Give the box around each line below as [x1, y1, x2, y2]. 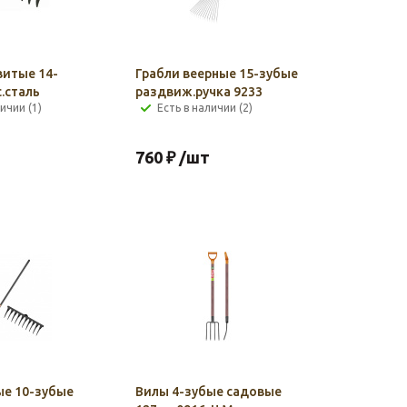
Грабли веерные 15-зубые [134, 66, 298, 81]
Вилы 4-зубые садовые [134, 384, 282, 399]
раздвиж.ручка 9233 [134, 84, 263, 99]
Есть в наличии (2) [156, 102, 253, 114]
